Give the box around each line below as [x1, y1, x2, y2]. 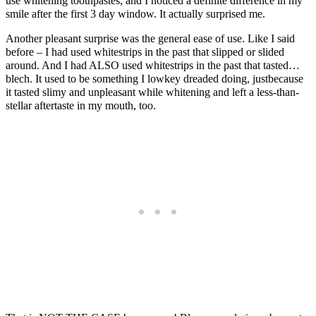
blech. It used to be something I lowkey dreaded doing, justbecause [6, 72, 303, 85]
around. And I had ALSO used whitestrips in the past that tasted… [6, 59, 300, 71]
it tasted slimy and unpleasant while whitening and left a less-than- [6, 85, 299, 98]
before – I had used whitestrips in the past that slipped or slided [6, 45, 284, 58]
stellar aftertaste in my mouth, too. [6, 99, 156, 111]
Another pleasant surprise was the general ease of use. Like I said [6, 32, 295, 44]
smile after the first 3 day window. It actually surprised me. [6, 7, 265, 20]
